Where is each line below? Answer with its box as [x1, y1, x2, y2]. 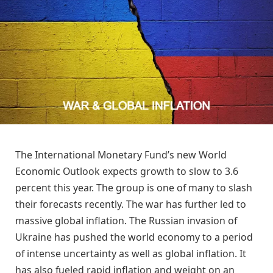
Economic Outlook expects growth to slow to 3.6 [15, 165, 238, 179]
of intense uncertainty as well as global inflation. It [15, 247, 246, 261]
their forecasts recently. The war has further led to [15, 197, 246, 211]
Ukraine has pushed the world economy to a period [15, 230, 253, 244]
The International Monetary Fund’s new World [15, 148, 227, 162]
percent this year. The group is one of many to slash [15, 181, 252, 195]
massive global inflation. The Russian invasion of [15, 214, 237, 228]
